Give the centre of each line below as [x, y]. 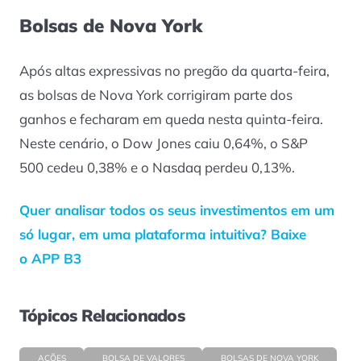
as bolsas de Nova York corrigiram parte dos [156, 95]
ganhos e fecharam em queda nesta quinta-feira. [171, 119]
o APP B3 [50, 258]
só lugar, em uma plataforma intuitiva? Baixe [163, 234]
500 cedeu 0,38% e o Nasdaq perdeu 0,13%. [160, 168]
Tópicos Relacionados [102, 315]
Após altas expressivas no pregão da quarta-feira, [174, 71]
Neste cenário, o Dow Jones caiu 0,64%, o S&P [164, 143]
